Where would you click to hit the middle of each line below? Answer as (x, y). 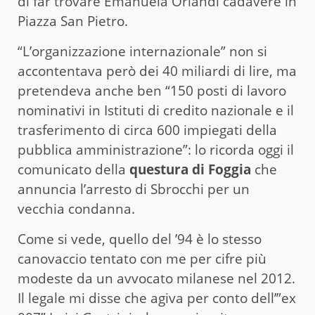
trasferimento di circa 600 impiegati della (147, 130)
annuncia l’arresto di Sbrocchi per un (134, 189)
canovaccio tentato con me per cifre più (142, 259)
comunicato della (72, 170)
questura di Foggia (188, 170)
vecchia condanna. (76, 209)
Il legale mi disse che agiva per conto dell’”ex (157, 298)
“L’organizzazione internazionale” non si (142, 52)
